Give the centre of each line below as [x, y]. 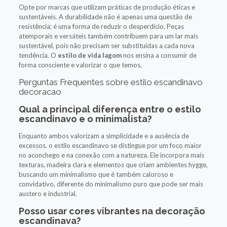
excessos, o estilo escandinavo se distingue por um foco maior [110, 145]
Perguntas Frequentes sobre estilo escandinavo [110, 82]
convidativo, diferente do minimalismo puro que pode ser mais [111, 184]
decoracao [40, 91]
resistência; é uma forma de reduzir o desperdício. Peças [101, 26]
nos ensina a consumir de [159, 55]
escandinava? [50, 220]
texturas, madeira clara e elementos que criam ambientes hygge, [113, 164]
